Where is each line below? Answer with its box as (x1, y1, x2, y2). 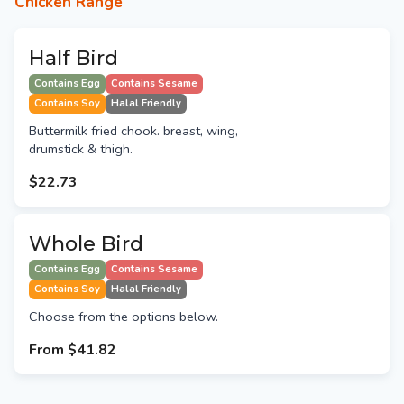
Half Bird (29, 45, 118, 71)
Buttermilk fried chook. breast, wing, (29, 122, 238, 141)
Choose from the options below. (29, 308, 218, 326)
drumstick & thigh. (29, 140, 133, 159)
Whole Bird (29, 231, 143, 257)
